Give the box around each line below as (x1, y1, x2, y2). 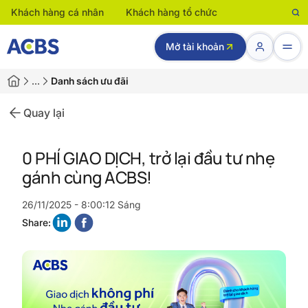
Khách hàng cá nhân (11, 6, 104, 18)
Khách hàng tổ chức (126, 6, 217, 18)
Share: (22, 217, 51, 228)
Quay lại (23, 106, 65, 120)
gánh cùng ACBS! (22, 166, 152, 188)
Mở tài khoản (166, 41, 224, 52)
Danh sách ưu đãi (51, 75, 129, 87)
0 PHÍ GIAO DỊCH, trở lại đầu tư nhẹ (22, 146, 275, 169)
